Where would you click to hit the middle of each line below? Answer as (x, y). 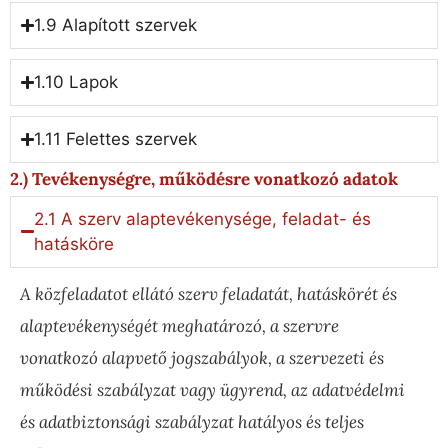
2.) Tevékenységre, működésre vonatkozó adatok (204, 179)
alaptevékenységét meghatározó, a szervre (179, 325)
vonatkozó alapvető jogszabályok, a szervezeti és (202, 357)
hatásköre (74, 243)
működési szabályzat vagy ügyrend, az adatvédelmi (212, 389)
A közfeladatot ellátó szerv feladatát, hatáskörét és (208, 293)
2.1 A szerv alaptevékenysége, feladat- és (203, 218)
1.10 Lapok (76, 82)
